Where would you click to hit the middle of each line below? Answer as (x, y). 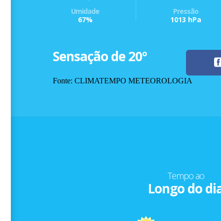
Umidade (85, 11)
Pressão (186, 11)
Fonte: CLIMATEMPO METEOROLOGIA (123, 81)
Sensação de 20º (100, 56)
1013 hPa (186, 20)
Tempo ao (186, 176)
